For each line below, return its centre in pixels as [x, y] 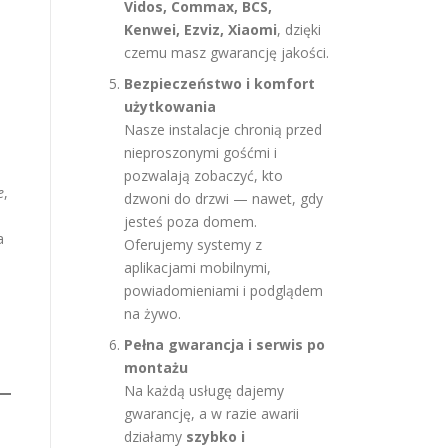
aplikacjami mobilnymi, [197, 267]
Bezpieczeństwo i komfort [219, 83]
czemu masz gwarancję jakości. [226, 52]
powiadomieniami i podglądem [223, 290]
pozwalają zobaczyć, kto [203, 175]
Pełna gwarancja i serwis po [224, 344]
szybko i [215, 436]
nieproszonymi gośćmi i [200, 152]
